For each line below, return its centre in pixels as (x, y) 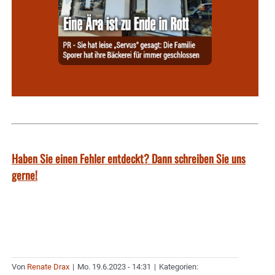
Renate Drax (48, 266)
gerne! (25, 175)
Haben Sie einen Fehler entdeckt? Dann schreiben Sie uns (129, 158)
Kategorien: (179, 266)
